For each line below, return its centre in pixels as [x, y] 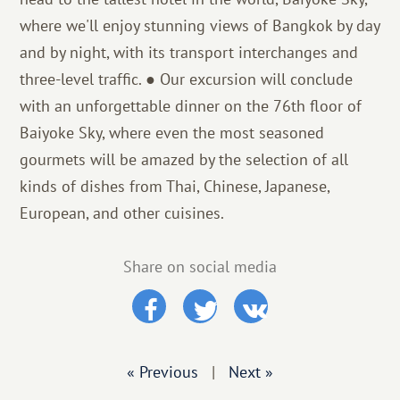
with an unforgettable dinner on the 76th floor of [191, 106]
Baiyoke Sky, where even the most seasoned [172, 133]
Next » [251, 372]
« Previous [162, 372]
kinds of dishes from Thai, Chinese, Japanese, [175, 186]
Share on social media [200, 267]
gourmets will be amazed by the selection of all [184, 159]
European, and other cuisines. [122, 213]
